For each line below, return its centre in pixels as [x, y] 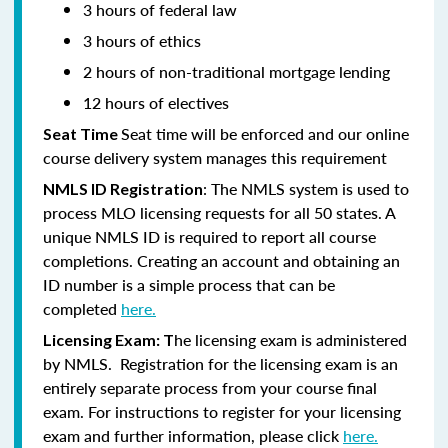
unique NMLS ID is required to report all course [209, 236]
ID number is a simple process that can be [189, 284]
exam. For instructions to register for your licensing [222, 411]
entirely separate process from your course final [210, 387]
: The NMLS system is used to [306, 188]
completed [82, 308]
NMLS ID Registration [123, 188]
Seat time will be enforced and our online [265, 133]
